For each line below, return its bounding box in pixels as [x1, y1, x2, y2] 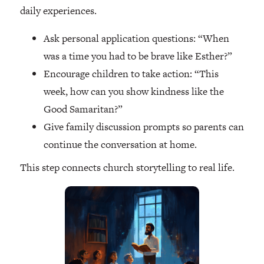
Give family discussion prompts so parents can [43, 120, 244, 134]
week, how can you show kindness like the [43, 84, 224, 99]
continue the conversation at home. [43, 137, 197, 152]
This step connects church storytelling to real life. [19, 160, 235, 175]
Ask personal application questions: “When [43, 31, 229, 46]
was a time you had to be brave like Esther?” [43, 49, 232, 64]
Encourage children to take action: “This [43, 67, 219, 81]
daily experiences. [19, 4, 97, 18]
